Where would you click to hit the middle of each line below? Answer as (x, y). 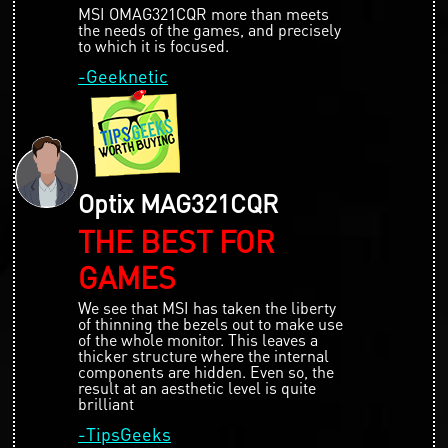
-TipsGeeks (124, 433)
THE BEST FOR (176, 240)
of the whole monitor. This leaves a (198, 339)
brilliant (106, 403)
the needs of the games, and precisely (209, 29)
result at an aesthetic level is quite (197, 387)
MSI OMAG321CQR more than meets (203, 13)
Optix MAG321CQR (178, 202)
